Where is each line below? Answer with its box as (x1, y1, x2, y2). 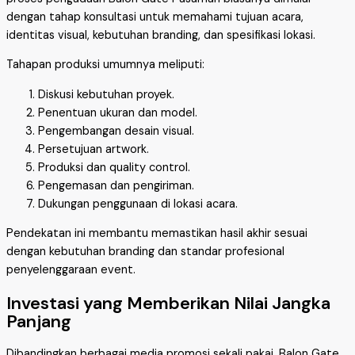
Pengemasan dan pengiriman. (38, 177, 194, 193)
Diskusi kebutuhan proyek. (38, 86, 174, 102)
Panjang (6, 309, 71, 333)
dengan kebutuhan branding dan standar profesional (6, 244, 284, 260)
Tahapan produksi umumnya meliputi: (6, 57, 204, 73)
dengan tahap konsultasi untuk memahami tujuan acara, (6, 9, 303, 25)
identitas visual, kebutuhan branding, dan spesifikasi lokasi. (6, 27, 315, 43)
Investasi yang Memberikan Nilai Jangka (6, 291, 330, 315)
